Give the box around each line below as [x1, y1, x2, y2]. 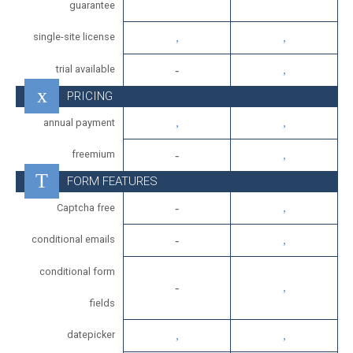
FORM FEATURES [67, 174, 158, 188]
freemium [72, 148, 115, 160]
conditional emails [32, 233, 115, 245]
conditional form [39, 266, 115, 277]
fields [90, 297, 115, 309]
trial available [56, 63, 115, 75]
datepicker [67, 329, 115, 340]
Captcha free [57, 202, 115, 214]
